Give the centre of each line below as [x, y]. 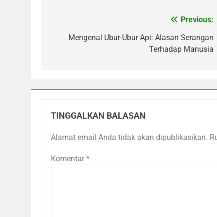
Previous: [197, 19]
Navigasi [72, 22]
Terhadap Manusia [181, 49]
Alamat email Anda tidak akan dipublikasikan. [129, 137]
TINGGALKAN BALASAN [98, 116]
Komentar [69, 158]
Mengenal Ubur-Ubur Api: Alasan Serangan [141, 37]
